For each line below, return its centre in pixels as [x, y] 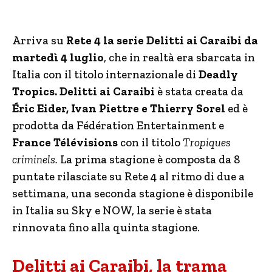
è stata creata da [199, 91]
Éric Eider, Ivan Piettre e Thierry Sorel [119, 108]
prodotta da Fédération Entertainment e [118, 125]
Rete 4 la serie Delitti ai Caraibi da [162, 40]
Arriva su [39, 40]
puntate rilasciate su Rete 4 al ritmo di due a [128, 176]
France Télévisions [66, 142]
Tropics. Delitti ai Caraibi [83, 91]
